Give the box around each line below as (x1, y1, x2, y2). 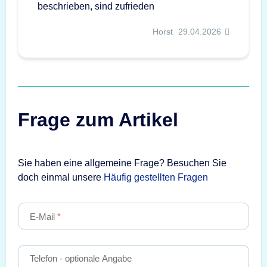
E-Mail (30, 211, 57, 222)
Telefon (30, 253, 57, 263)
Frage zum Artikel (18, 109, 178, 131)
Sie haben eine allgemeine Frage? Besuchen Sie (18, 158, 226, 169)
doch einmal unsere (18, 172, 104, 183)
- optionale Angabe (57, 253, 132, 263)
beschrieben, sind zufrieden (38, 1, 154, 12)
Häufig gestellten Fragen (104, 172, 208, 183)
